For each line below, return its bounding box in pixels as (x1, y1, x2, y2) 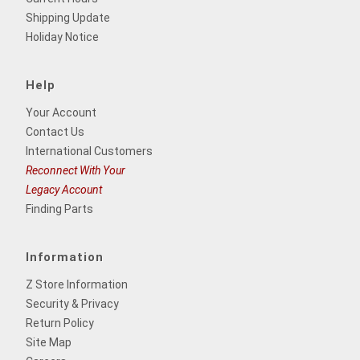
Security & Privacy (26, 297, 119, 310)
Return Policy (26, 316, 94, 329)
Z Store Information (26, 277, 128, 291)
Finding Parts (26, 202, 93, 215)
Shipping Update (26, 10, 110, 24)
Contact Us (26, 125, 84, 138)
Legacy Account (26, 182, 102, 196)
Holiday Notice (26, 30, 99, 43)
